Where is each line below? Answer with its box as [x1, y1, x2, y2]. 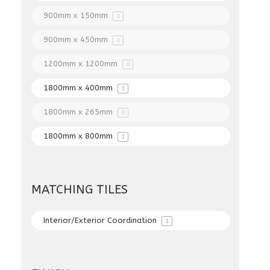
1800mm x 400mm [43, 83, 116, 92]
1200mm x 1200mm [43, 59, 121, 68]
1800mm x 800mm [43, 131, 116, 140]
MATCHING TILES [31, 183, 128, 196]
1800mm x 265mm [43, 107, 116, 116]
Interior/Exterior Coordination [43, 216, 160, 225]
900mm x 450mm [43, 35, 111, 44]
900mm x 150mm [43, 11, 111, 20]
